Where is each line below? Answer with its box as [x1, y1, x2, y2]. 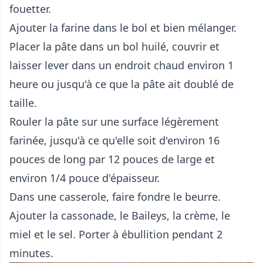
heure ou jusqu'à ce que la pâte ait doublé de [9, 76, 234, 91]
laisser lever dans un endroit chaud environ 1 [9, 58, 234, 72]
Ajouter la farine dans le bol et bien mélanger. [9, 20, 237, 35]
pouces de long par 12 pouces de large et [9, 151, 215, 166]
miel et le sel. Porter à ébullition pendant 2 [9, 227, 222, 241]
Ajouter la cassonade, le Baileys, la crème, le [9, 208, 230, 222]
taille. [9, 95, 37, 110]
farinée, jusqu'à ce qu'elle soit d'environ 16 [9, 133, 220, 147]
